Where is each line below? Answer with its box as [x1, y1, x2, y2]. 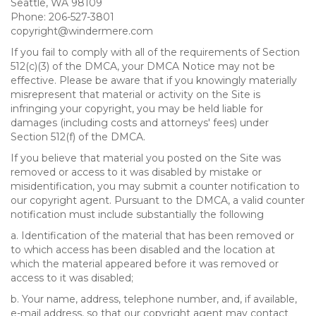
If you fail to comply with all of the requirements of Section [11, 46, 300, 59]
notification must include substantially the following [11, 208, 264, 221]
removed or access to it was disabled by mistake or [11, 166, 262, 178]
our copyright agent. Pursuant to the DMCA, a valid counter [11, 194, 305, 207]
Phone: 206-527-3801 [11, 11, 114, 23]
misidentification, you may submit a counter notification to [11, 180, 300, 193]
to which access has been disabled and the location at [11, 243, 275, 256]
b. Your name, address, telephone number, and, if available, [11, 293, 297, 305]
